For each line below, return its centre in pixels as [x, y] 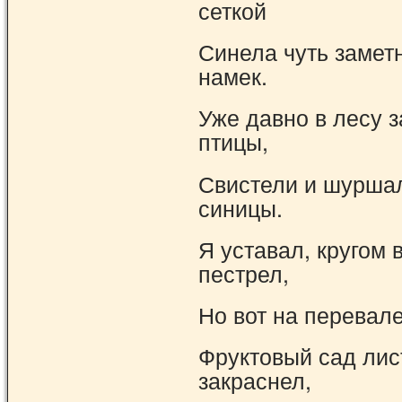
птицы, [233, 141]
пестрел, [244, 272]
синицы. [240, 207]
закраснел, [255, 380]
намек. [233, 76]
